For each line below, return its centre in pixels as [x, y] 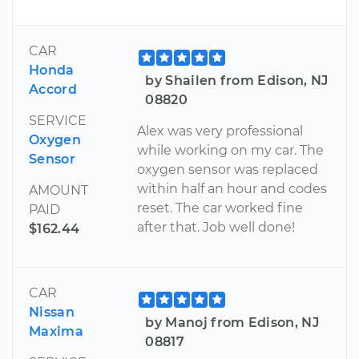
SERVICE [58, 121]
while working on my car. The [231, 151]
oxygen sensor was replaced [228, 170]
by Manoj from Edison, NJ [232, 323]
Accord [53, 90]
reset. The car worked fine [220, 208]
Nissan [52, 313]
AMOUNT [58, 191]
